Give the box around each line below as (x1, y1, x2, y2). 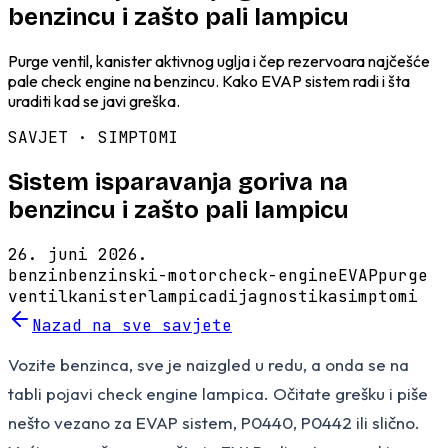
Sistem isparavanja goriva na (8, 167, 348, 196)
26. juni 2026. (8, 243, 148, 265)
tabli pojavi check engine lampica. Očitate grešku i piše (8, 382, 428, 404)
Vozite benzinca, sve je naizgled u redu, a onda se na (8, 353, 409, 375)
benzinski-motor (68, 264, 218, 286)
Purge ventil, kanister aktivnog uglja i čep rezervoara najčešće (8, 50, 430, 71)
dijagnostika (218, 285, 338, 307)
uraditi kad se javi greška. (8, 90, 180, 111)
